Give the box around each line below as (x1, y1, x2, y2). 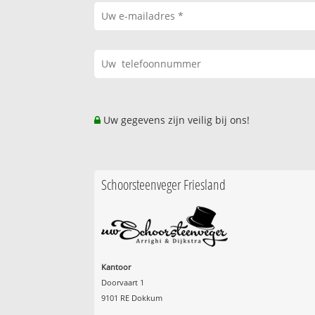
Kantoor (101, 262, 131, 273)
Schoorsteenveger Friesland (101, 174, 226, 195)
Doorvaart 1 (101, 277, 145, 288)
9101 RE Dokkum (101, 292, 163, 304)
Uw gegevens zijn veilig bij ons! (101, 113, 250, 127)
